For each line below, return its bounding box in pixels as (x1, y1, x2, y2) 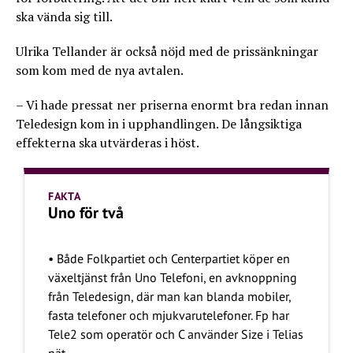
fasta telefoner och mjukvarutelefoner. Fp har (48, 307, 289, 323)
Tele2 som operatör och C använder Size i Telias (48, 326, 303, 342)
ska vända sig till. (16, 8, 113, 25)
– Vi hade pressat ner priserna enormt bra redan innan (16, 96, 329, 113)
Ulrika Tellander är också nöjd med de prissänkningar (16, 43, 318, 60)
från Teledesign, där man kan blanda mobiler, (48, 288, 291, 304)
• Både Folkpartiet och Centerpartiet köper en (48, 251, 290, 266)
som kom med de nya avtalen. (16, 61, 184, 79)
